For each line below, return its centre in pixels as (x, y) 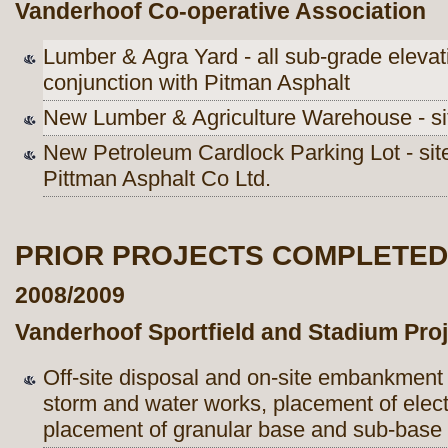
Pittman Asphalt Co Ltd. (157, 178)
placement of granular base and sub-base (242, 430)
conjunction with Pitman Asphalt (196, 82)
